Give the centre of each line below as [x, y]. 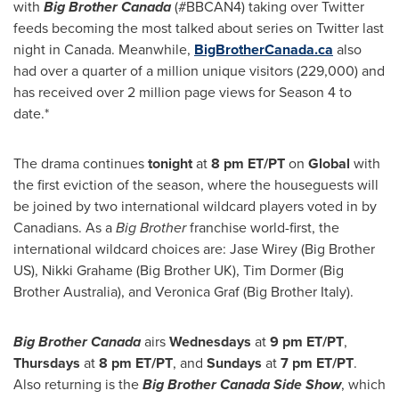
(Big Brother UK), [188, 270]
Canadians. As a [65, 228]
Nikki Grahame [87, 270]
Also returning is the [78, 384]
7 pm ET [306, 363]
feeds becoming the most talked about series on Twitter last [199, 28]
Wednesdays [210, 342]
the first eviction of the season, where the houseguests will [196, 185]
